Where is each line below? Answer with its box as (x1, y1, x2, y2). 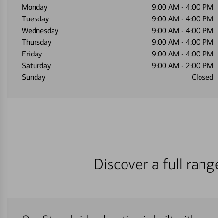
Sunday (22, 73, 45, 82)
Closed (191, 73, 213, 82)
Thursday (22, 37, 51, 47)
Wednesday (22, 26, 58, 35)
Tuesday (22, 14, 49, 23)
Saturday (22, 61, 51, 70)
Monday (22, 2, 47, 12)
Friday (22, 49, 42, 58)
